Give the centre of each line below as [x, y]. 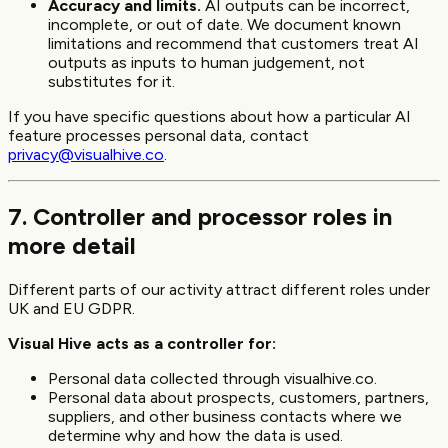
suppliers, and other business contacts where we [225, 417]
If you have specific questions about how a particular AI [209, 117]
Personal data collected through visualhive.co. [212, 379]
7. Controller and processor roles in [200, 217]
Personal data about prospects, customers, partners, [238, 398]
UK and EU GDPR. [71, 309]
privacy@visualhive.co [86, 155]
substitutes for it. [111, 82]
